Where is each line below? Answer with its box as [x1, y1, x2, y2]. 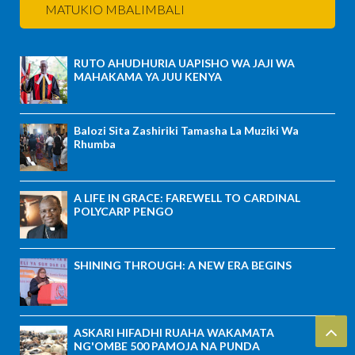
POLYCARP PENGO [74, 204, 174, 218]
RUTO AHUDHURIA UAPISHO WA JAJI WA [74, 55, 295, 70]
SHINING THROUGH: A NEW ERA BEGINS [74, 258, 292, 272]
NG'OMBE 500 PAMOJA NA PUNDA [74, 338, 260, 353]
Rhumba [74, 136, 116, 151]
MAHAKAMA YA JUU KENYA [74, 69, 222, 83]
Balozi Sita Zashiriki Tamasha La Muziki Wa [74, 123, 299, 137]
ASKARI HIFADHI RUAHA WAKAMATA [74, 325, 274, 339]
